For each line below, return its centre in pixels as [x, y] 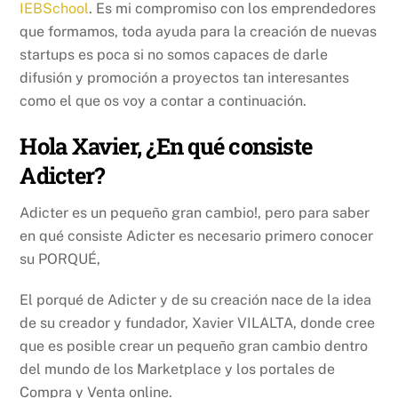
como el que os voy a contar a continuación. [163, 100]
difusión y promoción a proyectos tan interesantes [185, 77]
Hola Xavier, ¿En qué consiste [166, 145]
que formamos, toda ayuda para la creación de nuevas [199, 31]
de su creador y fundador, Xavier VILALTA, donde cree [198, 323]
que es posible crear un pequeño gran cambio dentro [194, 346]
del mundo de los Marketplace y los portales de [178, 370]
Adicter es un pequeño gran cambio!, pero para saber [195, 212]
